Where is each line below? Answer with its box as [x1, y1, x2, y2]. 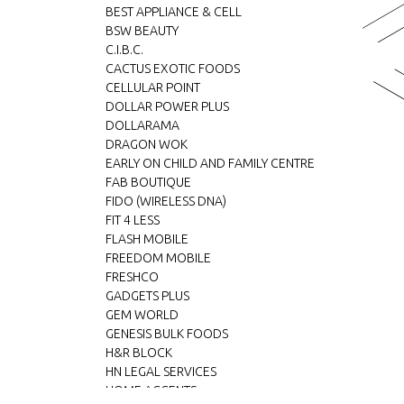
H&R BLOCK [106, 345, 172, 360]
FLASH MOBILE [106, 232, 188, 246]
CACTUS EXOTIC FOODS [106, 61, 240, 76]
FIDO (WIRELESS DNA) [106, 194, 226, 208]
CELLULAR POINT [106, 80, 200, 95]
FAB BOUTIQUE [106, 175, 191, 189]
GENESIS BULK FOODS [106, 326, 228, 341]
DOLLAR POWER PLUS [106, 99, 229, 114]
